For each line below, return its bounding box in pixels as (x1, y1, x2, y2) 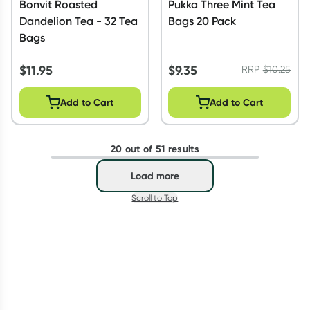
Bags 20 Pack (168, 13, 237, 28)
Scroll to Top (131, 192, 179, 203)
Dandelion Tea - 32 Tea (19, 13, 138, 28)
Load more (130, 170, 179, 182)
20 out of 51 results (110, 143, 199, 155)
